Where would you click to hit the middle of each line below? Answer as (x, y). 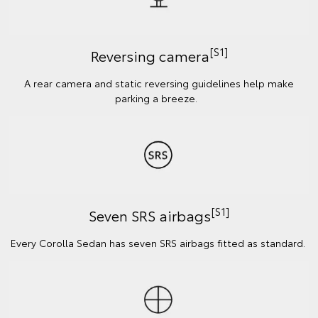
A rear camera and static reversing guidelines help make (159, 83)
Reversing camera (150, 55)
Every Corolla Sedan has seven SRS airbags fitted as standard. (159, 242)
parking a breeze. (159, 98)
